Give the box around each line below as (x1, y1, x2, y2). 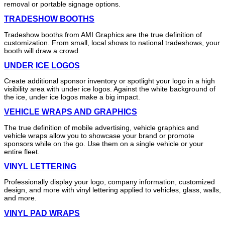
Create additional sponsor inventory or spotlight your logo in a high (4, 77, 215, 85)
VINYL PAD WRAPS (4, 208, 80, 217)
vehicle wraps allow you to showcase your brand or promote (4, 131, 194, 140)
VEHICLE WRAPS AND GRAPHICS (4, 107, 137, 117)
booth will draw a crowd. (4, 46, 80, 55)
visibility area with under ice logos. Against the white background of (4, 85, 215, 93)
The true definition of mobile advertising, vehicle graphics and (4, 123, 199, 132)
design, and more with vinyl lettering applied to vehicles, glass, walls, (4, 186, 221, 194)
